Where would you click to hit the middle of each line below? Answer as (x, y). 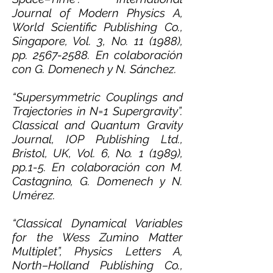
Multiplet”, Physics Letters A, (97, 251)
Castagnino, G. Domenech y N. (97, 181)
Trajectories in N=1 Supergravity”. (97, 111)
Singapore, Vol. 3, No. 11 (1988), (97, 41)
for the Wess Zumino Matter (97, 237)
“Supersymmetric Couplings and (97, 97)
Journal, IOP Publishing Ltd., (97, 139)
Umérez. (37, 195)
